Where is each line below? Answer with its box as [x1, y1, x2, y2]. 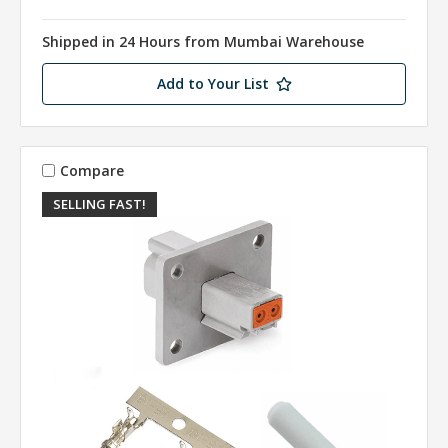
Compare [59, 160, 124, 180]
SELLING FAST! [52, 195, 146, 214]
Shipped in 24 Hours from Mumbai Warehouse [42, 32, 364, 52]
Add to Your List [156, 74, 269, 94]
